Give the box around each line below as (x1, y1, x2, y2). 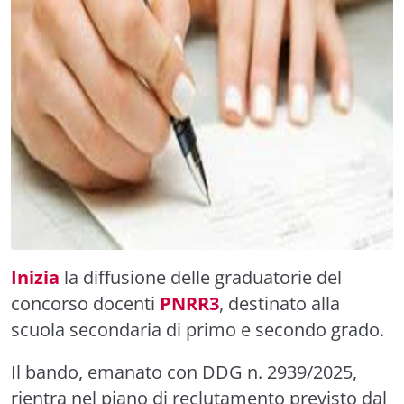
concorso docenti (11, 291, 160, 316)
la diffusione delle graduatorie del (60, 265, 342, 289)
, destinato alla (219, 291, 340, 316)
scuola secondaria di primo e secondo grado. (11, 317, 384, 342)
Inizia (11, 265, 60, 289)
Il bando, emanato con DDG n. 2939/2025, (11, 360, 357, 384)
